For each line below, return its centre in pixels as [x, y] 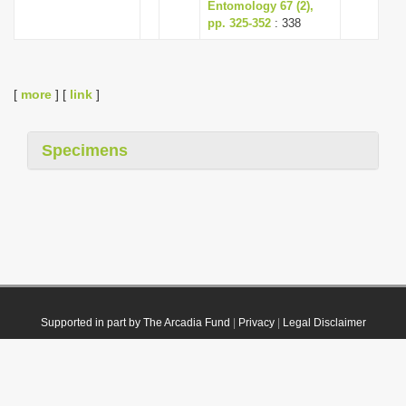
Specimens [85, 150]
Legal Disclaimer [324, 323]
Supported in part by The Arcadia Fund [135, 323]
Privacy [256, 323]
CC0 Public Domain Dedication [280, 383]
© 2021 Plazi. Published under [126, 383]
